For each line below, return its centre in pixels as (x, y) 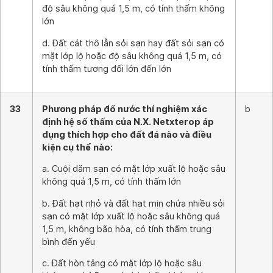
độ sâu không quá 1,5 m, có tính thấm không (133, 9)
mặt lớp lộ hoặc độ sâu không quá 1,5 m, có (132, 55)
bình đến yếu (69, 241)
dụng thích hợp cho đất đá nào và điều (127, 134)
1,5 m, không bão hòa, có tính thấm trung (127, 229)
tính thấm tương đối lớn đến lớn (107, 68)
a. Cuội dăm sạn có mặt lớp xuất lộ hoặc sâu (134, 169)
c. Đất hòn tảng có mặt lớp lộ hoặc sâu (122, 263)
